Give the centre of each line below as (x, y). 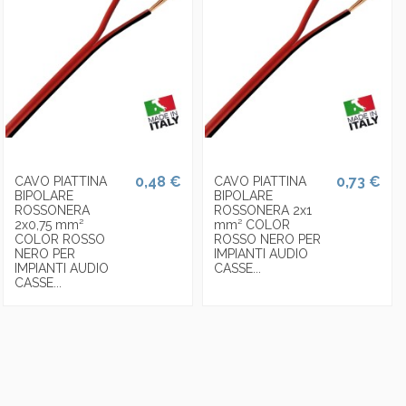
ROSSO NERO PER (267, 239)
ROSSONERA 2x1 (262, 210)
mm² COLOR (251, 224)
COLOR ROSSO (59, 239)
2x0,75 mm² (48, 224)
